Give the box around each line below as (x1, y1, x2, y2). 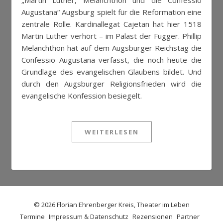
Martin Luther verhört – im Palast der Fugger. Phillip (21, 31, 202, 41)
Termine (20, 212, 45, 221)
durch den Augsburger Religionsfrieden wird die (21, 79, 202, 89)
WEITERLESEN (84, 127, 139, 136)
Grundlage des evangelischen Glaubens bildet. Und (21, 67, 202, 77)
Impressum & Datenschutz (49, 212, 128, 221)
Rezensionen (132, 212, 173, 221)
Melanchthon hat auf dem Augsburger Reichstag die (21, 43, 202, 53)
